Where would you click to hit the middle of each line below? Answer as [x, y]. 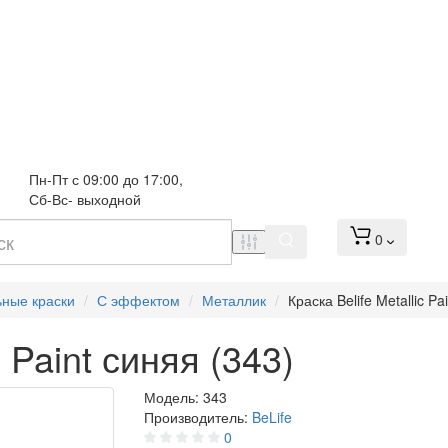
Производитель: [198, 417]
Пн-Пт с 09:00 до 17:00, [108, 179]
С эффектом [138, 300]
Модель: [173, 397]
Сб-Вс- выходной [85, 199]
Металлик [234, 300]
